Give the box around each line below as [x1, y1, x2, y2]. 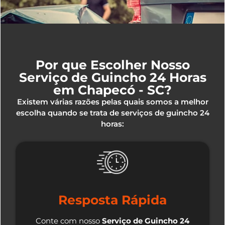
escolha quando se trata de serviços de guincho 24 [16, 107, 209, 118]
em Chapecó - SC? [53, 82, 172, 97]
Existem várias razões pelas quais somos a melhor [17, 96, 208, 106]
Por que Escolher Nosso [35, 57, 190, 72]
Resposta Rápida [58, 192, 167, 208]
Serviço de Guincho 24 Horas [19, 69, 206, 85]
